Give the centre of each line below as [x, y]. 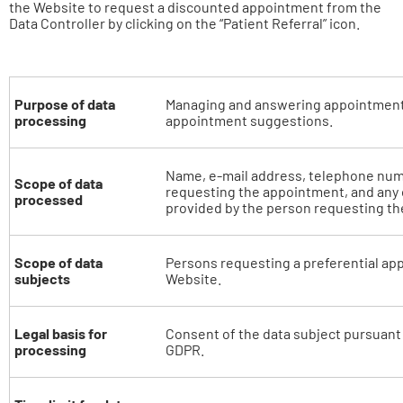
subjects [42, 278]
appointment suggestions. [249, 120]
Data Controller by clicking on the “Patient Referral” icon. [184, 23]
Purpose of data [65, 104]
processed [49, 199]
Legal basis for [61, 333]
